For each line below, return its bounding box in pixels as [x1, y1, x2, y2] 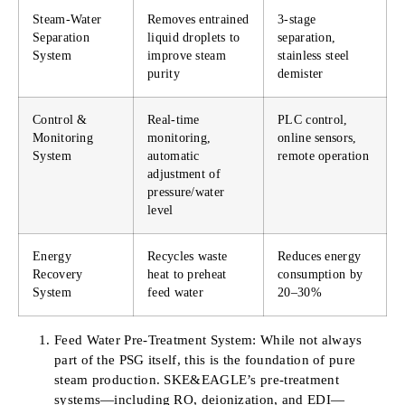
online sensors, [278, 130, 357, 145]
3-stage [278, 12, 316, 26]
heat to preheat [147, 267, 227, 281]
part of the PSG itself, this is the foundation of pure [54, 352, 356, 367]
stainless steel [278, 48, 350, 62]
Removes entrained [147, 12, 250, 26]
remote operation [278, 148, 369, 163]
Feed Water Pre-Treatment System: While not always [54, 332, 363, 347]
